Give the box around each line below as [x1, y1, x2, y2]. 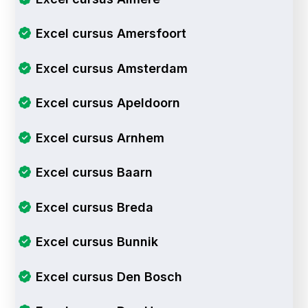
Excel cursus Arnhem [35, 130, 164, 145]
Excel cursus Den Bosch [35, 269, 182, 284]
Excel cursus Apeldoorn [35, 96, 180, 111]
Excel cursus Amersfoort [35, 26, 186, 41]
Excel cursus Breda [35, 199, 153, 214]
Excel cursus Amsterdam [35, 60, 188, 76]
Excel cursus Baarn [35, 165, 153, 180]
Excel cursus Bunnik [35, 234, 158, 250]
